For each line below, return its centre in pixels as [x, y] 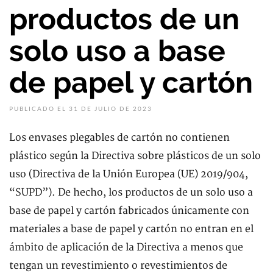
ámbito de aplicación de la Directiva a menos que [126, 247]
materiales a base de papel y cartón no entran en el [131, 229]
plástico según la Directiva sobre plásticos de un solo [135, 156]
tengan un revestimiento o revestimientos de [118, 266]
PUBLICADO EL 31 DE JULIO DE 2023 [81, 108]
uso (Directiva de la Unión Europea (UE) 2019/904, [129, 174]
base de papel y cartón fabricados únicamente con [129, 211]
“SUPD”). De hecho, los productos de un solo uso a [131, 193]
